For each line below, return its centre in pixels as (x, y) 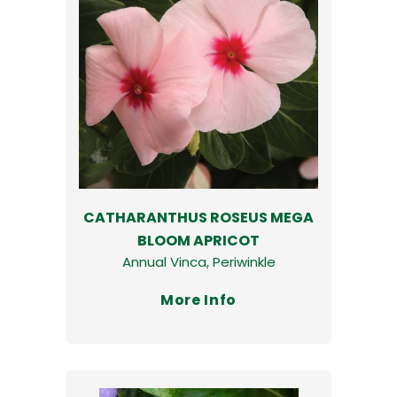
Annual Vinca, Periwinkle (198, 261)
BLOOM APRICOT (198, 240)
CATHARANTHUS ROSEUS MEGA (198, 217)
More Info (198, 300)
